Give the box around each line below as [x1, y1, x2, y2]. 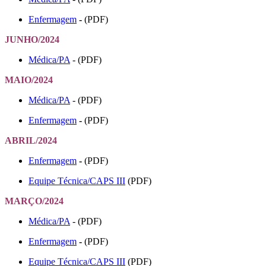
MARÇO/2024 [5, 195, 64, 206]
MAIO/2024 [5, 74, 53, 85]
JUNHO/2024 [5, 34, 59, 45]
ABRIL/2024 [5, 135, 57, 145]
